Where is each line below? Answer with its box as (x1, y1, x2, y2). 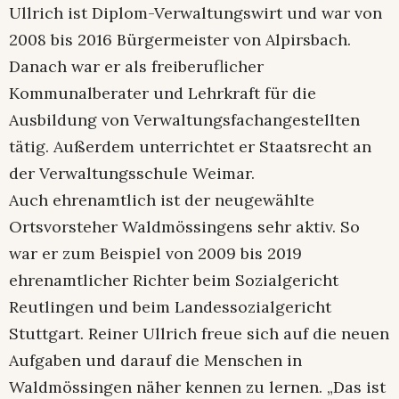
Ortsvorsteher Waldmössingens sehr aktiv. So (9, 216, 360, 237)
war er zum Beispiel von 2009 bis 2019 (9, 242, 302, 264)
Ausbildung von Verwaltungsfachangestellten (9, 109, 360, 130)
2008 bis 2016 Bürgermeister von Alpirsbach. (9, 28, 351, 50)
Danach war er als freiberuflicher (9, 55, 264, 77)
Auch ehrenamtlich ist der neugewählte (9, 189, 314, 210)
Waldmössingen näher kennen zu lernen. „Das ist (9, 376, 386, 397)
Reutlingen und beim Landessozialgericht (9, 296, 331, 317)
